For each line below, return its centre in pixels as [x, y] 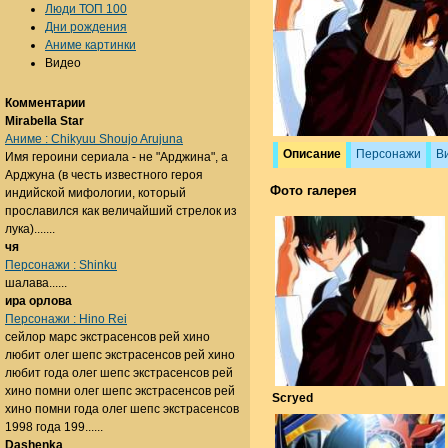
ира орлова [38, 301]
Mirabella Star [44, 121]
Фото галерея [313, 191]
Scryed [292, 398]
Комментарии [45, 103]
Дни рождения [86, 27]
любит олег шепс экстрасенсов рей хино [120, 355]
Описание [312, 154]
